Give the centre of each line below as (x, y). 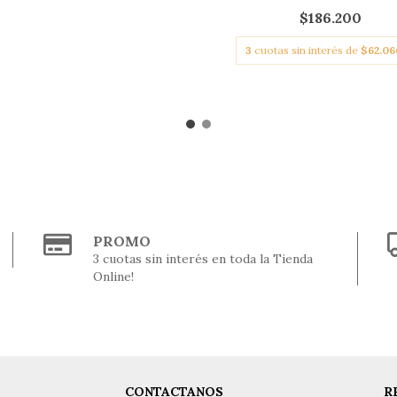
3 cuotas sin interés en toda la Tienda (203, 259)
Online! (114, 277)
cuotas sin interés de (307, 51)
